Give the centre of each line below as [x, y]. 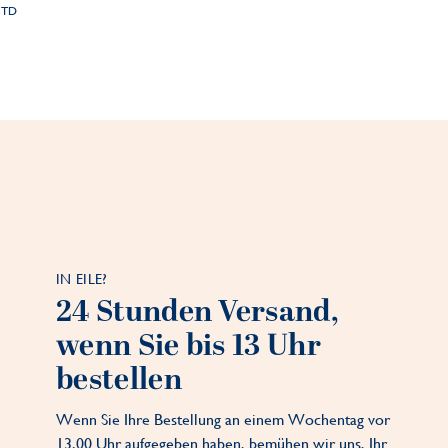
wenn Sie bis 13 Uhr [188, 347]
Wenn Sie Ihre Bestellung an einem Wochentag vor [223, 420]
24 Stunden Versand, [197, 313]
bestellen [119, 381]
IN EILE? [82, 279]
